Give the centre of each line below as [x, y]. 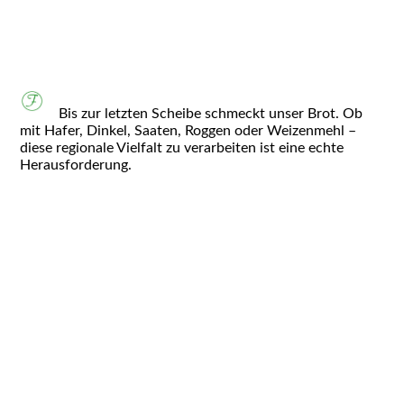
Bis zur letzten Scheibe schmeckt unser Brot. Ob [210, 113]
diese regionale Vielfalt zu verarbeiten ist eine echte [182, 147]
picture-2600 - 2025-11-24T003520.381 [134, 76]
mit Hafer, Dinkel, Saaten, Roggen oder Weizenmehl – [188, 130]
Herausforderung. [76, 165]
